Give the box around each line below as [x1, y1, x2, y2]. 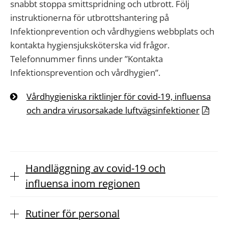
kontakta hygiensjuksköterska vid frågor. [10, 39, 169, 51]
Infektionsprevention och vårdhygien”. [10, 67, 160, 78]
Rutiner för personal [25, 207, 120, 220]
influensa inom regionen [25, 177, 140, 190]
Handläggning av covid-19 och [25, 161, 165, 175]
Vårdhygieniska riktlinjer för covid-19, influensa [26, 91, 211, 102]
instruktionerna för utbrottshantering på [10, 12, 169, 23]
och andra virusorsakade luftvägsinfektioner [26, 104, 199, 116]
